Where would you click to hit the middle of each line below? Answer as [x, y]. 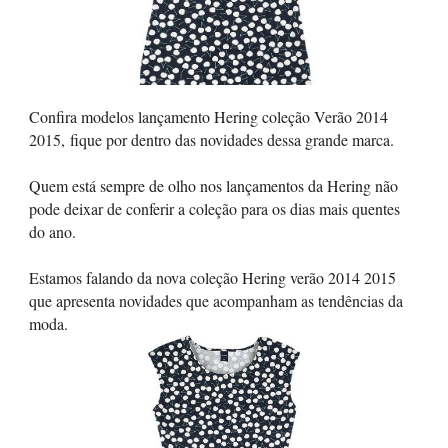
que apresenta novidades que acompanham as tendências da [216, 300]
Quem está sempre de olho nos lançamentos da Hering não [213, 185]
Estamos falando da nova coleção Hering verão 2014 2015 [212, 277]
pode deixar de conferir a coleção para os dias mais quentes [214, 208]
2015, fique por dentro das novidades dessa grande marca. [211, 139]
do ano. [52, 231]
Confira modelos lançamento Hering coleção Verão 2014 [208, 116]
